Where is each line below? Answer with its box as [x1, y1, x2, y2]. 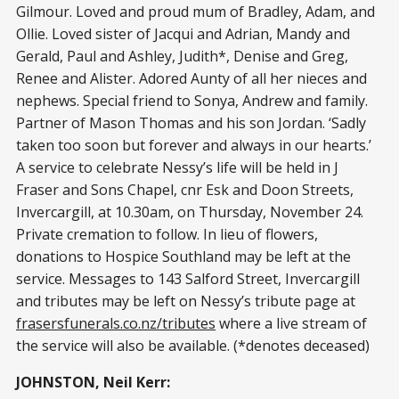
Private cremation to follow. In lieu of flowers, [16, 224, 318, 245]
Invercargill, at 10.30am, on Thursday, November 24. [16, 202, 363, 223]
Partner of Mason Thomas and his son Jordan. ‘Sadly [16, 113, 366, 134]
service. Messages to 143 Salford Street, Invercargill [16, 269, 360, 289]
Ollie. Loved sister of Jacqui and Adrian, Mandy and [16, 24, 350, 45]
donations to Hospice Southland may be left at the [16, 247, 351, 267]
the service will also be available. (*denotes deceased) [16, 336, 370, 356]
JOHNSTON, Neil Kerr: [16, 372, 170, 393]
